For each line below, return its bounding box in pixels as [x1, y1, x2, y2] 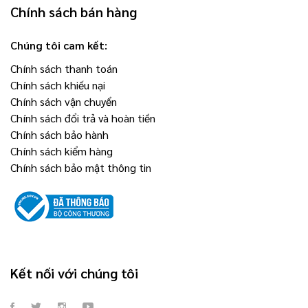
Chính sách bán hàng [10, 2, 137, 21]
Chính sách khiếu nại [10, 77, 105, 92]
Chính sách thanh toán [10, 60, 118, 76]
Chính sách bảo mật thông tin [10, 159, 151, 175]
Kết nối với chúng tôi [10, 263, 138, 282]
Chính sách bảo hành [10, 126, 109, 142]
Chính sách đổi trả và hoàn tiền [10, 110, 155, 125]
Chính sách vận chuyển [10, 93, 117, 109]
